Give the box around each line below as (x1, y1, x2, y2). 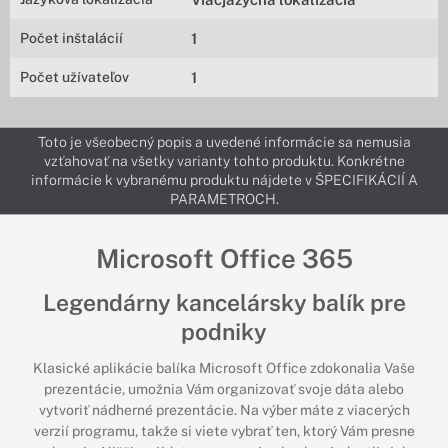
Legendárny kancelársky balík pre (42, 289, 406, 316)
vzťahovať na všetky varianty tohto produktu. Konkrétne (43, 153, 405, 169)
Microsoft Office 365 (95, 243, 353, 274)
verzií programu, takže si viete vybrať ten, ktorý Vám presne (33, 422, 415, 439)
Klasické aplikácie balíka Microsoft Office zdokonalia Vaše (33, 359, 415, 376)
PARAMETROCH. (169, 191, 279, 207)
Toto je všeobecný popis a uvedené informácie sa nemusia (37, 134, 411, 150)
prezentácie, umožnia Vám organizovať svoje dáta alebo (44, 380, 404, 397)
